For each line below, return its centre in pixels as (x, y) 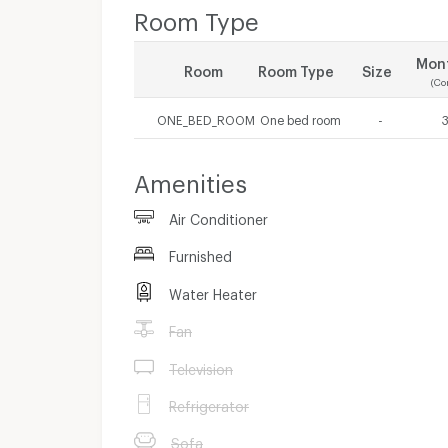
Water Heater (213, 291)
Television (201, 366)
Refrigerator (209, 403)
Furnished (200, 254)
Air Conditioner (218, 216)
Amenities (190, 178)
